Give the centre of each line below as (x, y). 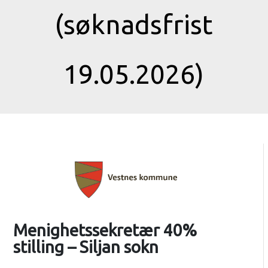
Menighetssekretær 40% (105, 230)
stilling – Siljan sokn (86, 247)
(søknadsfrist (134, 24)
